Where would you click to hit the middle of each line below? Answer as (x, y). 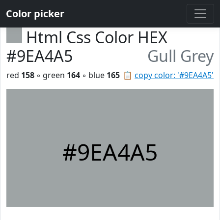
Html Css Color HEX (97, 37)
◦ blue (93, 75)
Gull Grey (180, 56)
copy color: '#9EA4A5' (174, 75)
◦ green (51, 75)
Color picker (35, 14)
